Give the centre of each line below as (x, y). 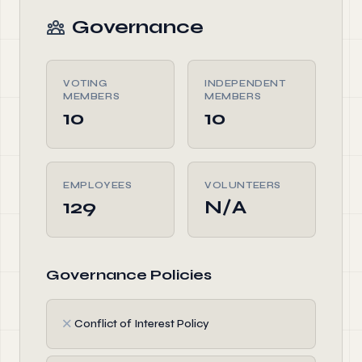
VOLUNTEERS (243, 185)
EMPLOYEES (98, 185)
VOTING (85, 83)
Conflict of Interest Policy (142, 324)
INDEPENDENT (245, 83)
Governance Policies (129, 275)
